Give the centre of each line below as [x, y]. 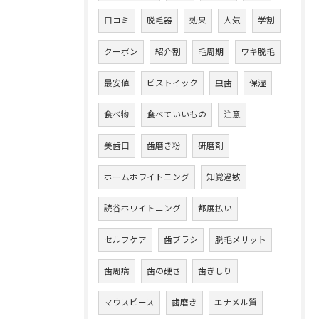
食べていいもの [177, 115]
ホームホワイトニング [147, 177]
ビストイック [172, 83]
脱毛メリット [241, 240]
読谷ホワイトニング [142, 209]
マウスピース [129, 303]
